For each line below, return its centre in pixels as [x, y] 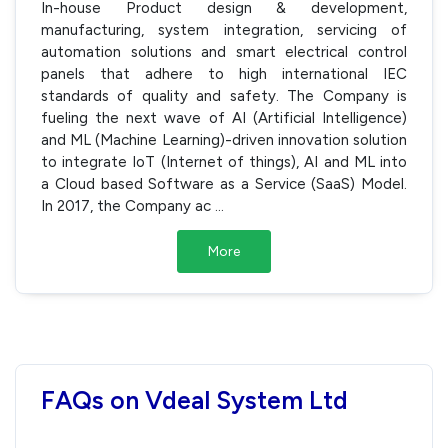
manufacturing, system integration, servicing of [224, 29]
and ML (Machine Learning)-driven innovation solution [224, 139]
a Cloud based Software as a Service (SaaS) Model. [224, 183]
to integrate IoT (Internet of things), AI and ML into [224, 161]
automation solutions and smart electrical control [224, 51]
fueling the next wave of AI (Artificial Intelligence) [224, 117]
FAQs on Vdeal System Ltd [194, 399]
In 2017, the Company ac [128, 205]
